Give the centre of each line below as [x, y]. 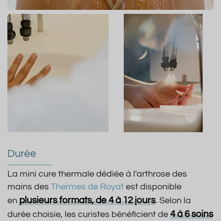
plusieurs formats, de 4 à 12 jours [87, 201]
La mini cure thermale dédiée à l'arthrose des [97, 174]
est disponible [153, 187]
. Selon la [173, 201]
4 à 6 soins [192, 214]
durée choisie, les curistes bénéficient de [88, 215]
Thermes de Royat [87, 187]
